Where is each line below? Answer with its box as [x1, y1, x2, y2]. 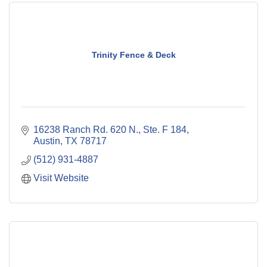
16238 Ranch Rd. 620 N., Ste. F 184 [33, 124, 187, 135]
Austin [33, 135, 60, 146]
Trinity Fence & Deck [91, 49, 176, 60]
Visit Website [33, 172, 89, 183]
